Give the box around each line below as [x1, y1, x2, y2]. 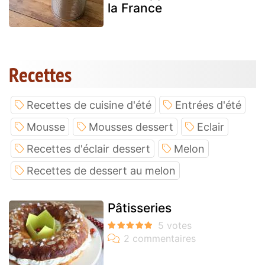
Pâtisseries [108, 201, 172, 216]
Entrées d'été [175, 99, 241, 112]
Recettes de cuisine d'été [27, 99, 151, 112]
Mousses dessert [89, 121, 173, 134]
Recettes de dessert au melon [27, 164, 176, 177]
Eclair [197, 121, 224, 134]
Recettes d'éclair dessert [27, 143, 150, 156]
